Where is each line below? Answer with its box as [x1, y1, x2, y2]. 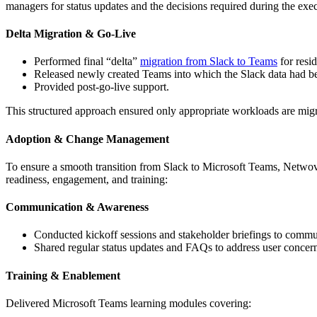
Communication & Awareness [6, 201, 151, 214]
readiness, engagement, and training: [6, 173, 168, 185]
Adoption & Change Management [6, 132, 172, 145]
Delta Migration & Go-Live [6, 28, 136, 40]
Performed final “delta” [34, 55, 140, 68]
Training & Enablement [6, 269, 123, 282]
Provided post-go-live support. [34, 81, 169, 93]
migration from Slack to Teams [140, 55, 277, 68]
